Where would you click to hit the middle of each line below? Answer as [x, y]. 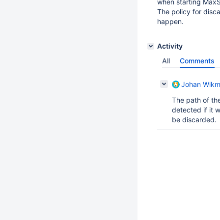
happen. [170, 21]
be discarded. [194, 120]
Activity [170, 46]
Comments [197, 61]
